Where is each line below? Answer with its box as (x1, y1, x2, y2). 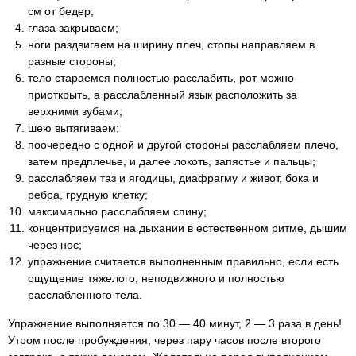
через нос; (28, 238, 82, 251)
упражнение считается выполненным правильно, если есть (28, 255, 339, 268)
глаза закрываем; (28, 21, 118, 34)
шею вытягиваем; (28, 122, 119, 134)
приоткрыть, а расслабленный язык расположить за (28, 88, 297, 101)
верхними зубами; (28, 105, 122, 118)
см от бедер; (28, 5, 94, 17)
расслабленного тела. (28, 288, 142, 301)
